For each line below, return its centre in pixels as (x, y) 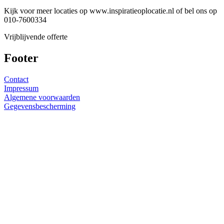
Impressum (21, 88)
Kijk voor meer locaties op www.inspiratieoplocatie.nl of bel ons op (110, 10)
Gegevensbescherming (40, 106)
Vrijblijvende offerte (36, 36)
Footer (21, 58)
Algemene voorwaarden (42, 97)
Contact (16, 79)
